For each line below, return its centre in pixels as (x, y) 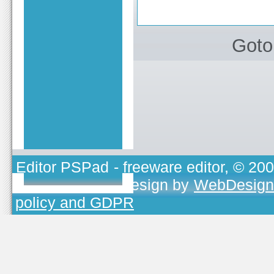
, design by (154, 184)
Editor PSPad (62, 167)
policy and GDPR (75, 202)
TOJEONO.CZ (64, 184)
